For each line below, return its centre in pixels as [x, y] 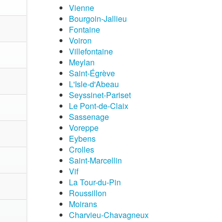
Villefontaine [91, 51]
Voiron [80, 40]
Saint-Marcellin [95, 160]
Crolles [81, 149]
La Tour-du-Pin [95, 182]
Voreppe [83, 128]
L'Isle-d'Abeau [94, 84]
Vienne [81, 8]
